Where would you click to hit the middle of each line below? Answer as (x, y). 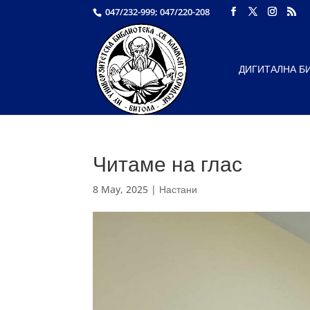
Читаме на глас (168, 164)
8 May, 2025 (121, 189)
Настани (179, 189)
